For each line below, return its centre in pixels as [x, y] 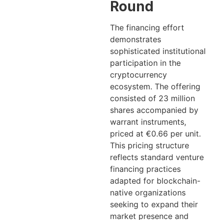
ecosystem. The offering [155, 87]
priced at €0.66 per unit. [155, 134]
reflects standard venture [157, 157]
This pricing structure [150, 146]
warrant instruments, [148, 122]
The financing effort [147, 28]
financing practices [145, 169]
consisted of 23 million [152, 98]
